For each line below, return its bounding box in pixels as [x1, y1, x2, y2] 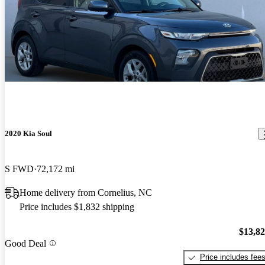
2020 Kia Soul [5, 129, 52, 138]
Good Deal [5, 238, 46, 248]
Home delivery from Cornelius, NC [20, 187, 152, 198]
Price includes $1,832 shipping [20, 201, 134, 212]
